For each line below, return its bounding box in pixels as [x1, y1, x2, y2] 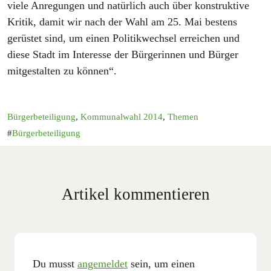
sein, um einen [128, 257, 195, 270]
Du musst [33, 257, 77, 270]
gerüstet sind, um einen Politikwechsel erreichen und [7, 31, 240, 44]
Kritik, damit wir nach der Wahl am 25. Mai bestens [7, 15, 237, 28]
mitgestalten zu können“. [7, 64, 117, 77]
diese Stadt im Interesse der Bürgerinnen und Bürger [7, 48, 238, 60]
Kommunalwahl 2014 [80, 111, 163, 122]
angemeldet [77, 257, 128, 270]
